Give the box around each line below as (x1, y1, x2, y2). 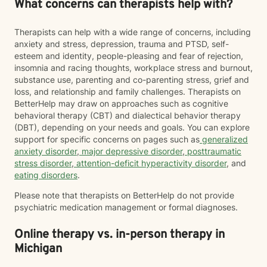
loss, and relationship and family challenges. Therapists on (14, 86, 241, 97)
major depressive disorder (79, 146, 182, 156)
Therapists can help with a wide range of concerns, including (14, 27, 251, 37)
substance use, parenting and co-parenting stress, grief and (14, 74, 249, 85)
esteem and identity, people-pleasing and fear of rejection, (14, 51, 243, 61)
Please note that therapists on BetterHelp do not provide (14, 190, 234, 200)
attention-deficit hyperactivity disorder (74, 158, 226, 168)
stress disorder (14, 158, 72, 168)
